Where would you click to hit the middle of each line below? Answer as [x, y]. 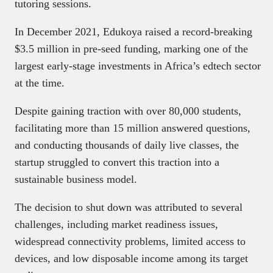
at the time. [40, 83]
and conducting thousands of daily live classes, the [127, 145]
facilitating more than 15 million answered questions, [133, 128]
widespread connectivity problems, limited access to [130, 242]
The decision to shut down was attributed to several [129, 207]
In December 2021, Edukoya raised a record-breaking [133, 32]
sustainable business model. [76, 179]
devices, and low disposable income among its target [131, 259]
